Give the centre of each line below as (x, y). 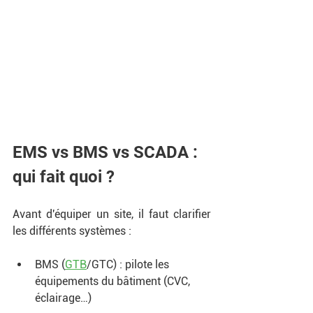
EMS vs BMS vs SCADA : (107, 152)
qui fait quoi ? (66, 176)
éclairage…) (65, 298)
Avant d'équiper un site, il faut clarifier (112, 214)
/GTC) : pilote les (129, 264)
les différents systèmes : (73, 231)
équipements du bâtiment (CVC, (114, 281)
